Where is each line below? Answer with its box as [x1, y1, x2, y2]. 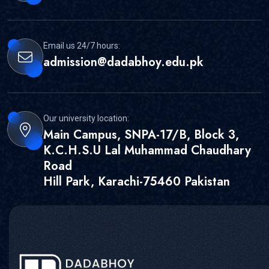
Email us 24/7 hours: [43, 41, 120, 51]
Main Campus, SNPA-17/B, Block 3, [43, 126, 239, 144]
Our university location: [43, 113, 129, 124]
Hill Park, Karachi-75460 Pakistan [43, 173, 230, 191]
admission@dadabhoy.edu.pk [43, 53, 204, 71]
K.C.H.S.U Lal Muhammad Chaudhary [43, 142, 251, 160]
